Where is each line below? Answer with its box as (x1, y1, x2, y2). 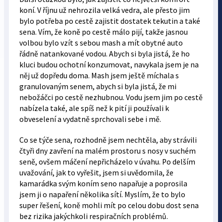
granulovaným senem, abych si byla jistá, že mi (19, 82, 176, 92)
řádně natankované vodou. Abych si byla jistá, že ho (19, 49, 190, 59)
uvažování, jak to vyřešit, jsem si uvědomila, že (19, 168, 173, 178)
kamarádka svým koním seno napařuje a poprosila (19, 179, 187, 189)
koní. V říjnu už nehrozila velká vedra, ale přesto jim (19, 5, 190, 15)
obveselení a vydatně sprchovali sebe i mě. (19, 114, 161, 124)
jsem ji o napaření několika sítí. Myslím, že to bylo (19, 190, 185, 200)
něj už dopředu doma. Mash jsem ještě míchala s (19, 71, 179, 81)
